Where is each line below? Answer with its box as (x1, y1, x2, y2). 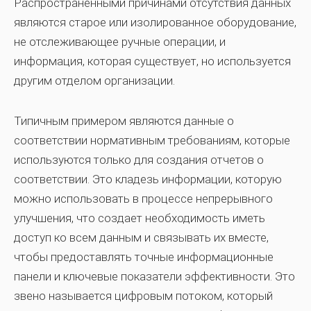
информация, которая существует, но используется (14, 53, 291, 68)
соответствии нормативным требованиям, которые (14, 133, 290, 147)
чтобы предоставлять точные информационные (14, 249, 274, 264)
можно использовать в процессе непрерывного (14, 191, 273, 205)
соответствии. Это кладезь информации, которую (14, 171, 282, 186)
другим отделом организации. (14, 73, 175, 87)
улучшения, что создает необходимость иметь (14, 210, 265, 225)
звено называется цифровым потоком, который (14, 288, 273, 303)
